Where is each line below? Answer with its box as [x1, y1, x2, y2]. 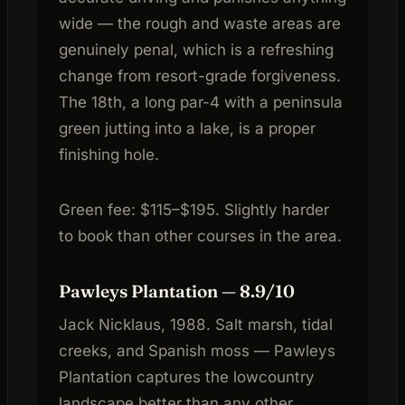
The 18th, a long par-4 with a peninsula [59, 92, 343, 111]
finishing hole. [59, 145, 159, 164]
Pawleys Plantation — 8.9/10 [59, 279, 295, 302]
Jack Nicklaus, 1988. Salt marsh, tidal [59, 316, 333, 334]
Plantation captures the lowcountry [59, 368, 315, 387]
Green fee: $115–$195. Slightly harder [59, 200, 329, 219]
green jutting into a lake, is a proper [59, 118, 316, 137]
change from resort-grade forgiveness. [59, 66, 341, 85]
